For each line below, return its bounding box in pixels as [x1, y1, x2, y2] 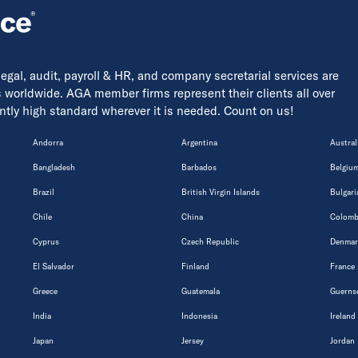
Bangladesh [33, 161, 75, 173]
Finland [181, 261, 209, 272]
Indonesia [181, 310, 217, 321]
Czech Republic [181, 236, 239, 247]
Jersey [181, 335, 204, 346]
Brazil [33, 186, 54, 197]
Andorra [33, 137, 63, 148]
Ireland [330, 310, 356, 321]
